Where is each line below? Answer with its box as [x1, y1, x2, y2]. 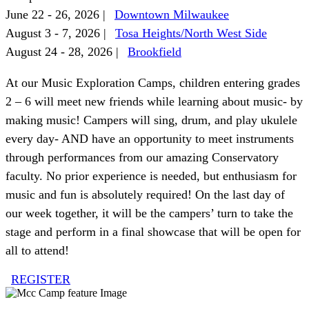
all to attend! [6, 243, 69, 257]
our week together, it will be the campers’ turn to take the [6, 206, 293, 220]
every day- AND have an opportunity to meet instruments [6, 131, 294, 146]
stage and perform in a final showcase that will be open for [6, 224, 301, 239]
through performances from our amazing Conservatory [6, 150, 279, 164]
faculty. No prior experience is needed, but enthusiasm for [6, 168, 297, 183]
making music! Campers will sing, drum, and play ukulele [6, 112, 297, 127]
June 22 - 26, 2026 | [6, 7, 109, 21]
